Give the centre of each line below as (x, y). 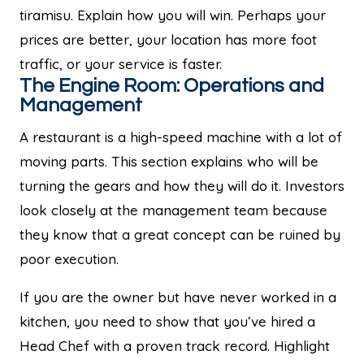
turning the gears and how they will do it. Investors (182, 185)
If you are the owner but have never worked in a (178, 297)
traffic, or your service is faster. (121, 63)
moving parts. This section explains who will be (169, 161)
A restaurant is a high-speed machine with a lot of (181, 136)
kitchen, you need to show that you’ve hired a (167, 321)
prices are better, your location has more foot (168, 39)
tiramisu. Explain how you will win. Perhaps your (173, 15)
